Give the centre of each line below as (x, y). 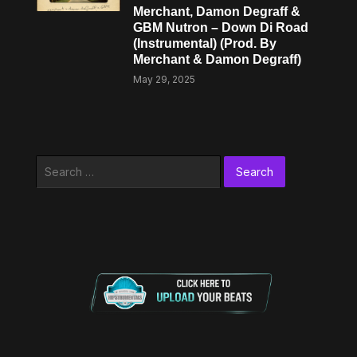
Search (53, 164)
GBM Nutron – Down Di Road (221, 27)
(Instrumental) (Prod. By (205, 43)
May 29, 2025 (165, 79)
